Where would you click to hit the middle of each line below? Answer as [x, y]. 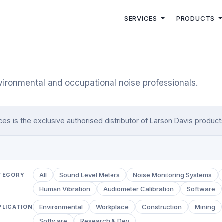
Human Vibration [65, 189]
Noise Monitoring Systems [172, 175]
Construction [162, 207]
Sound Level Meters [90, 175]
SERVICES [141, 18]
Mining [205, 207]
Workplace [112, 207]
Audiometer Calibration [139, 189]
